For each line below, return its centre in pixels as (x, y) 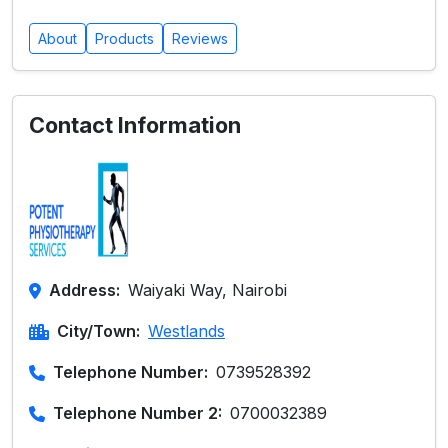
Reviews (200, 38)
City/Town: (98, 331)
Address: (84, 290)
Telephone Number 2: (137, 413)
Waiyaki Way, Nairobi (207, 290)
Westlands (186, 331)
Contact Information (135, 125)
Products (124, 38)
